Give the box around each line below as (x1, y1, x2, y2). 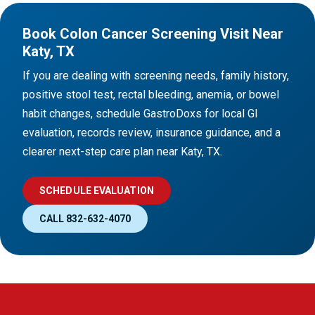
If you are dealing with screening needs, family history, (22, 69, 289, 83)
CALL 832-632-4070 (39, 213, 131, 225)
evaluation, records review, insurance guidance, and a (22, 126, 281, 140)
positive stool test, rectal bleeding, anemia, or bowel (22, 88, 279, 102)
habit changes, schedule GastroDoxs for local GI (22, 107, 258, 121)
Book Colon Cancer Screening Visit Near (22, 25, 283, 43)
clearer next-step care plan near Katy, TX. (22, 145, 222, 159)
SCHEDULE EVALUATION (39, 185, 154, 197)
